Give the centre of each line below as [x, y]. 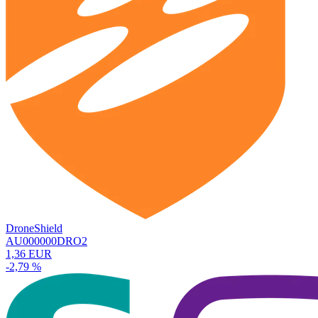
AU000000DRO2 [46, 241]
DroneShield [34, 228]
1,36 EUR [29, 253]
